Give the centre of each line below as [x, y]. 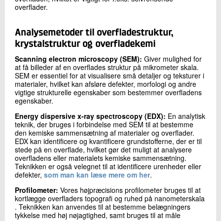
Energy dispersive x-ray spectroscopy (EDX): [90, 116]
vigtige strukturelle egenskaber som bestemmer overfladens [108, 92]
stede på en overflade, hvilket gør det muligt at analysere [103, 149]
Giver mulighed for [172, 58]
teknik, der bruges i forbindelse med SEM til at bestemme [104, 124]
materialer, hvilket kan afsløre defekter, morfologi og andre [106, 84]
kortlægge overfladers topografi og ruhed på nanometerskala [110, 198]
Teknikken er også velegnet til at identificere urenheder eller [108, 166]
